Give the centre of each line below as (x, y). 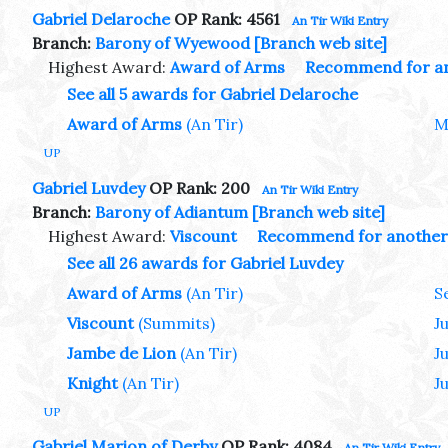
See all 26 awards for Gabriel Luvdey (205, 262)
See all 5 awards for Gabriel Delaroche (212, 93)
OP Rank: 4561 (225, 18)
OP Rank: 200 (197, 187)
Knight (92, 382)
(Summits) (176, 322)
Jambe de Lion (121, 352)
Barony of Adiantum (171, 211)
